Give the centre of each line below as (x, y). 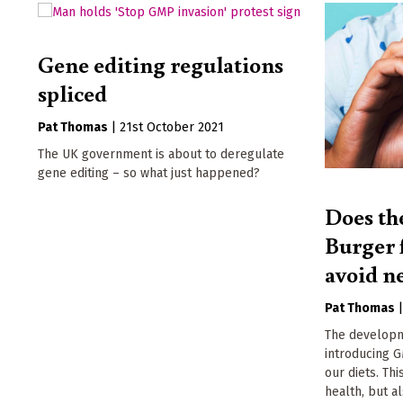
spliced (72, 93)
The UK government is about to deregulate (161, 155)
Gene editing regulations (161, 64)
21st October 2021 (172, 128)
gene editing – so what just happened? (149, 174)
